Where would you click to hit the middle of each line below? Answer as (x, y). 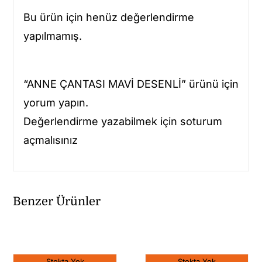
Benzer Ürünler (57, 201)
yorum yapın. (56, 102)
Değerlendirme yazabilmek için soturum (123, 121)
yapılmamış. (52, 36)
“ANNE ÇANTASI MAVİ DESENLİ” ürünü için (131, 84)
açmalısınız (50, 140)
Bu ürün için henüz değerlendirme (108, 17)
